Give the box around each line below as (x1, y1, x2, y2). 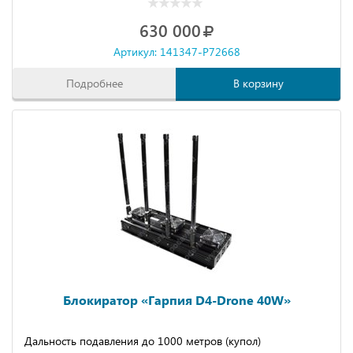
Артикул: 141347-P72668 (113, 44, 240, 59)
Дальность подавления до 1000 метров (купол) (24, 333, 261, 348)
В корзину (232, 76, 284, 91)
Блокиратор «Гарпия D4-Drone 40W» (62, 292, 291, 308)
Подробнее (66, 76, 123, 91)
